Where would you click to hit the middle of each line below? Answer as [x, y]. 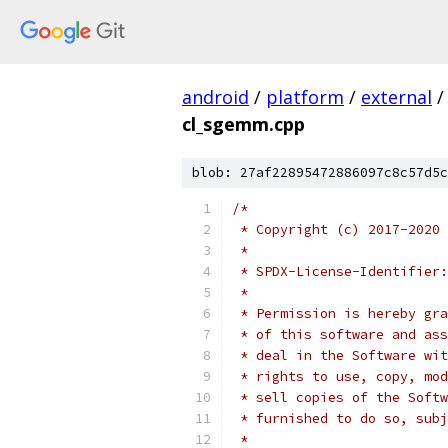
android [215, 97]
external [396, 97]
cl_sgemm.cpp [243, 124]
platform [305, 97]
